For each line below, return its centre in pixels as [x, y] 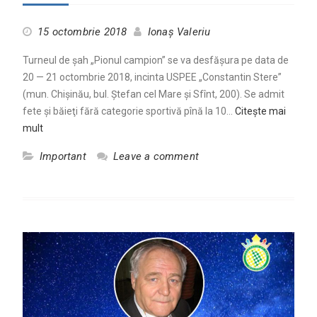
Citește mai [260, 111]
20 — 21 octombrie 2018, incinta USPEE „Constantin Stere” [152, 77]
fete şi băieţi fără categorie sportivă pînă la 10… [128, 111]
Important [63, 156]
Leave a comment [156, 156]
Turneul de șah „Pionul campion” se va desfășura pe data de [155, 60]
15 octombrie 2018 [82, 31]
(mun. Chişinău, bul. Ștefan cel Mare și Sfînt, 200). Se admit [153, 94]
